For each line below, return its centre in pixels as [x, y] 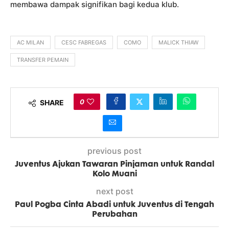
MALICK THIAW [178, 42]
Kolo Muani [114, 173]
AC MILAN [30, 42]
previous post [114, 151]
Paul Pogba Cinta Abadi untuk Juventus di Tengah [114, 204]
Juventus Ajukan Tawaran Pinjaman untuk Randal [114, 164]
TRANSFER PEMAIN [43, 60]
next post [114, 191]
